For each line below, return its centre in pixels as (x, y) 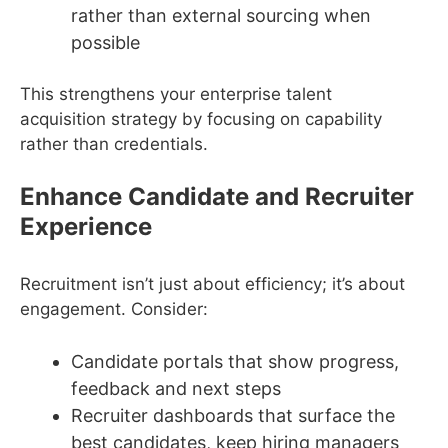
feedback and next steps (176, 388)
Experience (86, 227)
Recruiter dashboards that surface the (233, 415)
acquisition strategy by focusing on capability (201, 118)
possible (105, 43)
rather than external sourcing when (221, 16)
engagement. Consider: (114, 309)
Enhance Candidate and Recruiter (217, 197)
